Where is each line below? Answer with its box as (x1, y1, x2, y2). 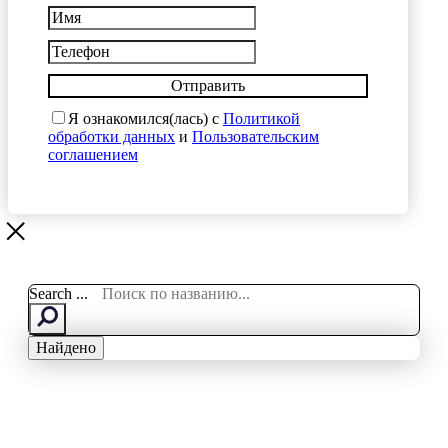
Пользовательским (192, 128, 319, 146)
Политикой (223, 110, 300, 128)
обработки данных (48, 128, 175, 146)
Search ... (29, 285, 88, 303)
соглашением (48, 146, 138, 164)
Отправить (171, 77, 245, 95)
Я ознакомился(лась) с (68, 110, 223, 128)
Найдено (36, 339, 96, 357)
